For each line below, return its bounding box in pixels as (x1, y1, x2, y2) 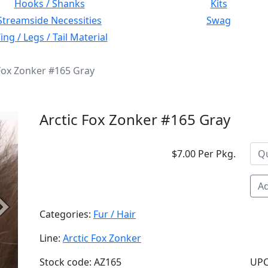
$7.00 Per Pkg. (172, 147, 236, 160)
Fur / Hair (93, 208, 136, 221)
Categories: (39, 208, 93, 221)
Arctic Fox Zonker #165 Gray (39, 109, 230, 129)
